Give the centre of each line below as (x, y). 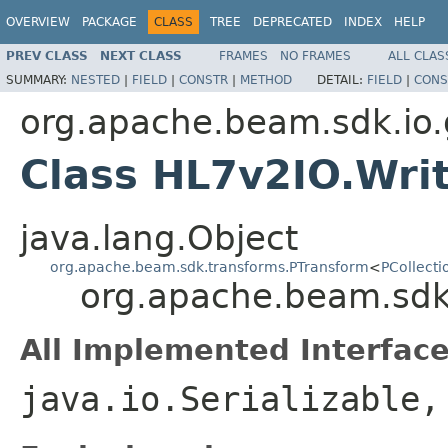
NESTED (95, 79)
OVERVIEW (38, 22)
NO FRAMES (315, 55)
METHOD (266, 79)
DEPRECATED (292, 22)
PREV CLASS (47, 55)
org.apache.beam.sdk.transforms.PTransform (209, 266)
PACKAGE (109, 22)
